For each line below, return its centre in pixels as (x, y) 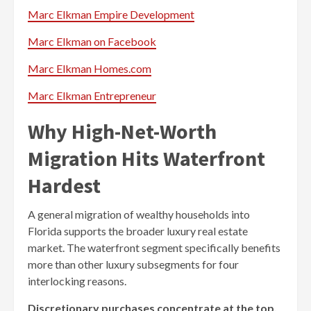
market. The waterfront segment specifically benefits (154, 247)
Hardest (64, 185)
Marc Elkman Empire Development (111, 14)
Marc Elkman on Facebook (92, 41)
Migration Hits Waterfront (146, 158)
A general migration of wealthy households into (139, 214)
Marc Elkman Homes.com (90, 68)
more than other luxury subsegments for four (133, 264)
